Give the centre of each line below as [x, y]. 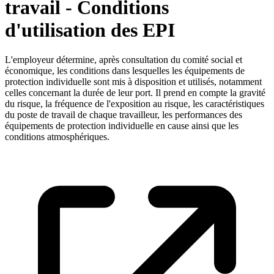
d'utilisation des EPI [90, 30]
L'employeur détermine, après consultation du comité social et [124, 60]
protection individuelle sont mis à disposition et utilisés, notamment [133, 82]
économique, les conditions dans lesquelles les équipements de [125, 71]
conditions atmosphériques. [57, 137]
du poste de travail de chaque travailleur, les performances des [124, 115]
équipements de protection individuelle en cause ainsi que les [122, 126]
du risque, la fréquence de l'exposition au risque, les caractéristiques [135, 104]
